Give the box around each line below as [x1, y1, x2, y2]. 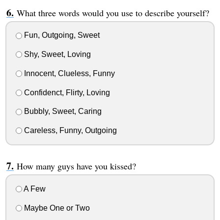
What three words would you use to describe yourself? [16, 6, 209, 19]
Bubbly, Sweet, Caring [22, 107, 102, 116]
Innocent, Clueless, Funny [22, 69, 115, 78]
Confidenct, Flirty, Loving [22, 88, 110, 97]
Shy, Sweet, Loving [22, 50, 91, 59]
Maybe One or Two [22, 203, 90, 212]
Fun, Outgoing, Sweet [22, 31, 100, 40]
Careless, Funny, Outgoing [22, 126, 117, 135]
